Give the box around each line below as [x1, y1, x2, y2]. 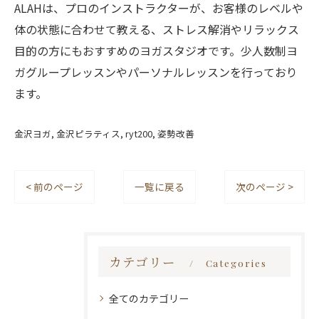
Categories [205, 256, 267, 269]
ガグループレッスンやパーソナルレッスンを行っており [14, 63, 298, 80]
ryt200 [125, 127, 152, 140]
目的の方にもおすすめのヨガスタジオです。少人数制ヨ [14, 42, 298, 59]
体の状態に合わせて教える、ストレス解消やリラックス [14, 21, 299, 38]
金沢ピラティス [56, 127, 120, 140]
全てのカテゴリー [109, 291, 189, 305]
